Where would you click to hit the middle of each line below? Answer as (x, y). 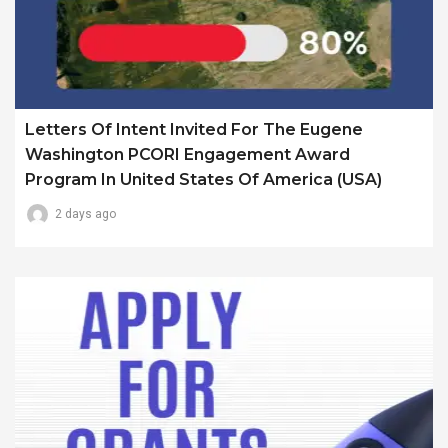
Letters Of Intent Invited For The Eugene (194, 130)
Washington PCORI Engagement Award (187, 155)
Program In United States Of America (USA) (203, 180)
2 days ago (85, 214)
